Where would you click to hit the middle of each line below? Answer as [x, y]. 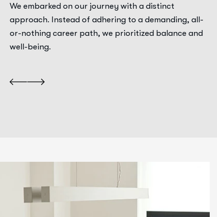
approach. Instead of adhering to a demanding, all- [107, 20]
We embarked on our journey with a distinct [92, 6]
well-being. [31, 47]
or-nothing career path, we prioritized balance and [107, 33]
